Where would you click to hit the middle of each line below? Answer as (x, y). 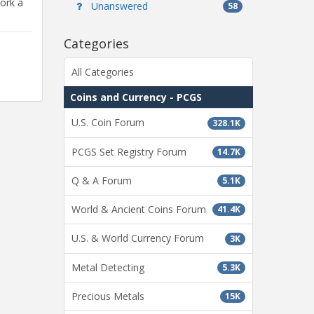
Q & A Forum (102, 180)
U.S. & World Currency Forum (138, 238)
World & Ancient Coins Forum (139, 209)
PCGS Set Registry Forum (129, 151)
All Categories (103, 72)
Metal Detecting (108, 267)
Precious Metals (108, 296)
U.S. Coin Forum (108, 123)
